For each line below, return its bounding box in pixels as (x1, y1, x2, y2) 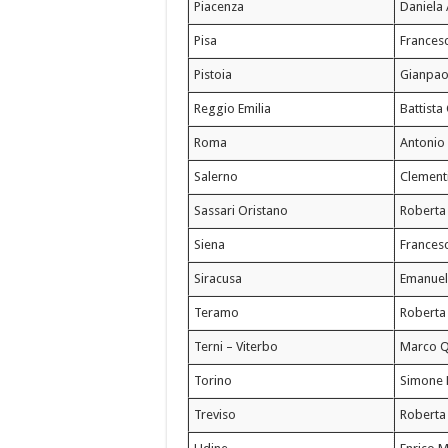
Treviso (194, 407, 237, 423)
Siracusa (194, 271, 243, 287)
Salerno (194, 169, 239, 185)
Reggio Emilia (194, 101, 272, 117)
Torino (194, 373, 233, 389)
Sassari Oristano (194, 203, 289, 219)
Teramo (194, 305, 240, 321)
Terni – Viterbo (194, 339, 279, 355)
